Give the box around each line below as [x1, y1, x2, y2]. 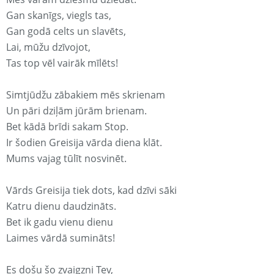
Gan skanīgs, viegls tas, [6, 9, 111, 23]
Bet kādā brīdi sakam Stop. [6, 120, 128, 134]
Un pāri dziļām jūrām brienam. [6, 104, 147, 118]
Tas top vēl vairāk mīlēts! [6, 56, 118, 70]
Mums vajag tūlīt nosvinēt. [6, 152, 127, 166]
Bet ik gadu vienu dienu [6, 215, 113, 229]
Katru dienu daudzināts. [6, 199, 116, 213]
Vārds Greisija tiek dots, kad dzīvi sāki [6, 183, 177, 198]
